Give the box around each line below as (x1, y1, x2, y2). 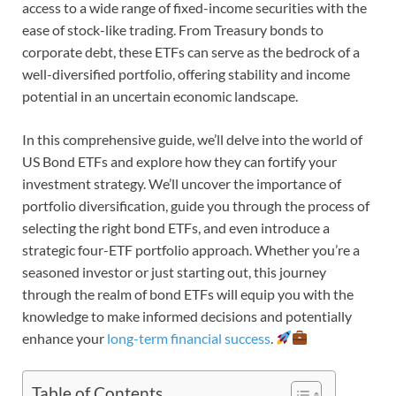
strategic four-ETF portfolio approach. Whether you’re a (22, 240, 360, 258)
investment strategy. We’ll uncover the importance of (22, 174, 341, 192)
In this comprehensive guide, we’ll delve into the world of (22, 130, 362, 148)
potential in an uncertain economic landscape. (22, 87, 298, 104)
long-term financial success (107, 329, 270, 346)
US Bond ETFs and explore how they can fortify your (22, 152, 337, 170)
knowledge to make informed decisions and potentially (22, 307, 352, 324)
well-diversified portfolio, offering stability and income (22, 65, 350, 82)
